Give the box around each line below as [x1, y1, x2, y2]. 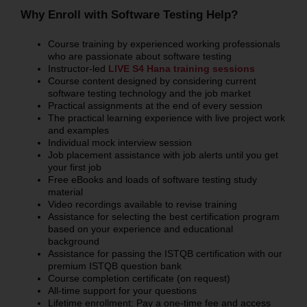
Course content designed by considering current [47, 75, 256, 86]
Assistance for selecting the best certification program [47, 210, 280, 222]
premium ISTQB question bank [47, 260, 182, 271]
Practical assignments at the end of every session [47, 99, 262, 111]
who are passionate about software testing [47, 50, 232, 62]
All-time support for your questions [47, 284, 197, 296]
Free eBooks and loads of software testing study [47, 173, 257, 185]
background [47, 235, 99, 247]
